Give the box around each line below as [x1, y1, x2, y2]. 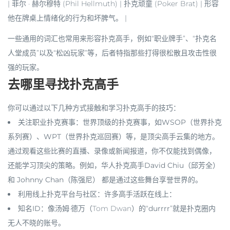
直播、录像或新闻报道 [72, 146, 144, 156]
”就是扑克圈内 [170, 203, 216, 213]
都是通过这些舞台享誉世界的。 [100, 175, 202, 184]
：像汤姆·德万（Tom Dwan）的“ [41, 203, 148, 213]
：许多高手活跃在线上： [97, 189, 176, 199]
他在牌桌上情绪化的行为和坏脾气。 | [8, 13, 127, 23]
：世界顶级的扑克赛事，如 [75, 117, 162, 127]
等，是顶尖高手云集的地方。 [126, 131, 219, 141]
